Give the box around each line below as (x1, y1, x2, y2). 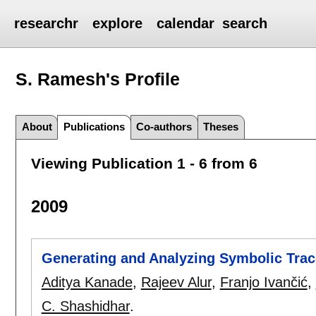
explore (92, 16, 143, 31)
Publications (63, 120, 126, 133)
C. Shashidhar (41, 298, 130, 314)
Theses (203, 120, 239, 133)
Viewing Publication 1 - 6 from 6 (30, 155, 257, 172)
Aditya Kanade (41, 274, 133, 290)
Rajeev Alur (140, 274, 212, 290)
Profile (125, 68, 181, 89)
